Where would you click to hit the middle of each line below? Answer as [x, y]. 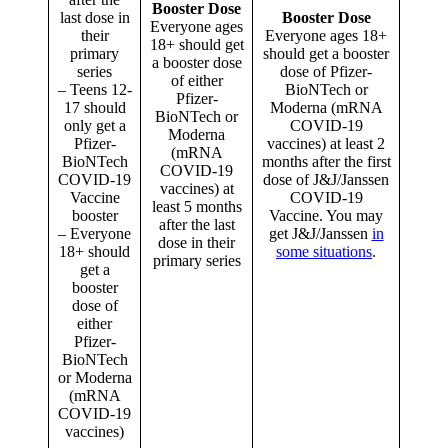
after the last [196, 225]
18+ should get [196, 45]
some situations [324, 252]
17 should [94, 108]
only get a [94, 126]
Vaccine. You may [326, 216]
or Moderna [94, 378]
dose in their [196, 243]
